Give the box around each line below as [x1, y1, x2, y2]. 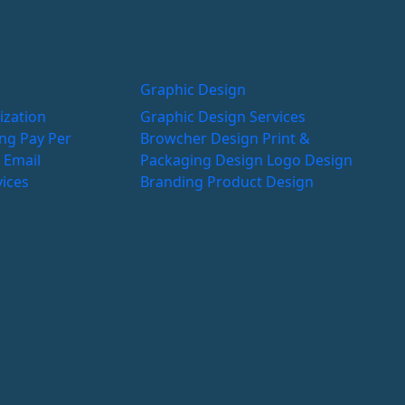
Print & [262, 127, 310, 148]
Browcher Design [140, 127, 262, 148]
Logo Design [267, 149, 353, 170]
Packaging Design [140, 149, 267, 170]
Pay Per [20, 127, 71, 148]
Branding [140, 171, 207, 192]
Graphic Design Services [140, 106, 306, 127]
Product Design [207, 171, 314, 192]
